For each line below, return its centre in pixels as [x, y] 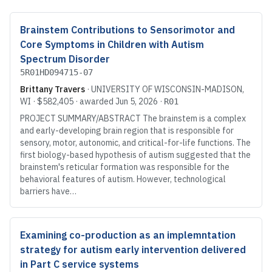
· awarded [94, 102]
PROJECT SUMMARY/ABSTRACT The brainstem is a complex [133, 119]
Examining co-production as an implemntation [128, 235]
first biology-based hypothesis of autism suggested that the [135, 155]
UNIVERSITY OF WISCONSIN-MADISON [167, 90]
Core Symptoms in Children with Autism [112, 45]
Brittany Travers [53, 90]
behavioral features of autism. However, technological [123, 179]
